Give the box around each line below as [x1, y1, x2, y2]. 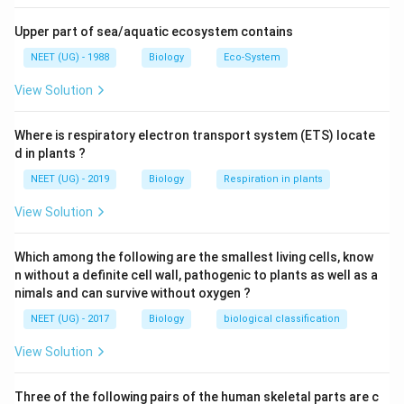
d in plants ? [14, 146, 86, 161]
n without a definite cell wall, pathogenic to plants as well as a [14, 268, 378, 282]
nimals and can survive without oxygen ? [14, 286, 251, 300]
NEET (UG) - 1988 [31, 51, 109, 63]
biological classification [224, 313, 340, 325]
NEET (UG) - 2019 [31, 173, 109, 185]
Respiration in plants [224, 173, 323, 185]
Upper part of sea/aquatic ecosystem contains [14, 24, 293, 39]
